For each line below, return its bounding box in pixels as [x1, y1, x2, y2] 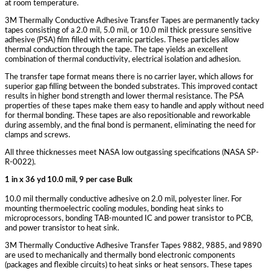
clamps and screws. [5, 131, 70, 140]
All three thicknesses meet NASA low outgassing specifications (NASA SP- [5, 149, 259, 157]
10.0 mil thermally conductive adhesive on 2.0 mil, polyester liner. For [5, 195, 242, 204]
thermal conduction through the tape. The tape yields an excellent [5, 46, 228, 54]
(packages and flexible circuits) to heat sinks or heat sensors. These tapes [5, 261, 252, 270]
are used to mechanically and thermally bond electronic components [5, 252, 235, 260]
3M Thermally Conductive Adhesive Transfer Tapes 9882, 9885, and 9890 [5, 242, 262, 250]
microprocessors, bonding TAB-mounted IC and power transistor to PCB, [5, 215, 253, 223]
